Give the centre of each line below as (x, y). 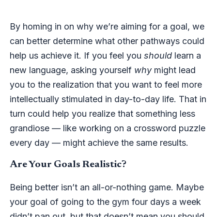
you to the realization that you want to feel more (106, 85)
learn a (186, 56)
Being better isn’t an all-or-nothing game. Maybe (107, 187)
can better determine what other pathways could (107, 41)
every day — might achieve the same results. (100, 143)
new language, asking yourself (72, 70)
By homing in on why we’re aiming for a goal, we (107, 27)
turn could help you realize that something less (102, 114)
